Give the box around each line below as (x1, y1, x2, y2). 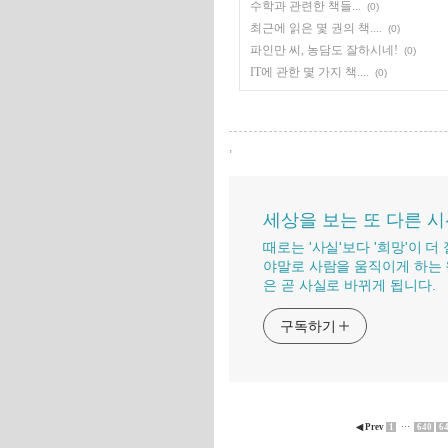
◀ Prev (356, 422, 386, 432)
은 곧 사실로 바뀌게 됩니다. (263, 277, 436, 293)
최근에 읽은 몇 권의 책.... (250, 21, 382, 35)
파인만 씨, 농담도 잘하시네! (250, 43, 398, 57)
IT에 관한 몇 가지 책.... (250, 65, 369, 79)
